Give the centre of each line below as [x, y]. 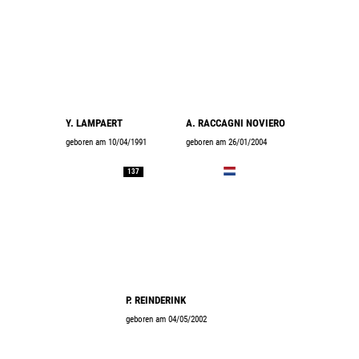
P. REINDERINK [156, 300]
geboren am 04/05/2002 [166, 319]
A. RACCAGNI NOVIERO [236, 123]
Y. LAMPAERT [94, 123]
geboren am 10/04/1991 [106, 142]
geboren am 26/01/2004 [226, 142]
